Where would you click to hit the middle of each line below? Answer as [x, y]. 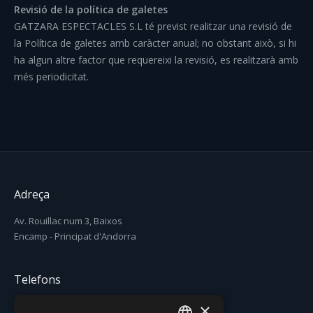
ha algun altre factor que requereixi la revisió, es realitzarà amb [156, 60]
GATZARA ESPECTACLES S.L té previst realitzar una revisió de [153, 26]
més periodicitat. [51, 77]
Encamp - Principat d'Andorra [75, 236]
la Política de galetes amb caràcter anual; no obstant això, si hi [155, 43]
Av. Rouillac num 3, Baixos [68, 221]
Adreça [32, 194]
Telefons [37, 279]
